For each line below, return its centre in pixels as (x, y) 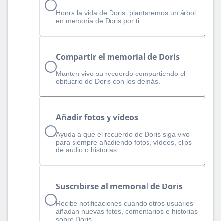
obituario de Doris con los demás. (108, 82)
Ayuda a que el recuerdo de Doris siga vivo (123, 134)
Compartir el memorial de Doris (118, 57)
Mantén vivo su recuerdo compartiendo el (121, 74)
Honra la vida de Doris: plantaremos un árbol (126, 13)
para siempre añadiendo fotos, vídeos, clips (124, 142)
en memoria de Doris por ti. (98, 20)
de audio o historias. (87, 150)
